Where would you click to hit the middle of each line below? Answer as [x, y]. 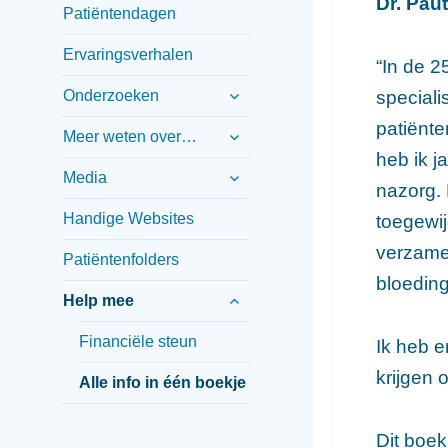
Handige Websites [128, 218]
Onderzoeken [110, 95]
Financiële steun [137, 341]
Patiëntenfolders [120, 259]
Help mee [98, 300]
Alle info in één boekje [162, 382]
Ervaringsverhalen [127, 54]
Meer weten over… [129, 136]
